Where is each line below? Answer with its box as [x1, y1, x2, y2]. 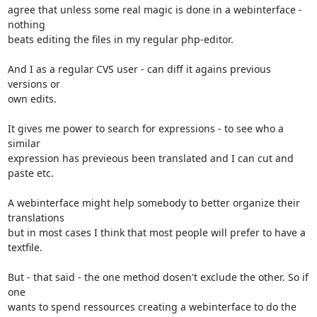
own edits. [7, 91, 57, 105]
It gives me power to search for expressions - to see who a [7, 121, 284, 135]
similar [7, 136, 40, 150]
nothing [7, 17, 45, 31]
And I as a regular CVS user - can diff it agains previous [7, 62, 271, 76]
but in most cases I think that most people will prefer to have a [7, 225, 306, 239]
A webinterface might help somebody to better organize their [7, 195, 300, 209]
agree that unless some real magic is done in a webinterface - [7, 2, 302, 16]
